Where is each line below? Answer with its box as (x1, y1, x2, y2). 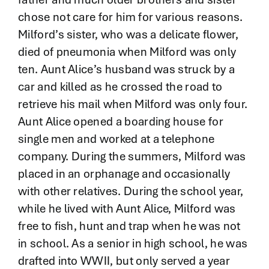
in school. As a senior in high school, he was (17, 235, 248, 252)
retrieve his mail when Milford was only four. (17, 96, 248, 112)
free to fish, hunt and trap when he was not (17, 218, 241, 234)
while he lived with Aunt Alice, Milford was (17, 201, 236, 217)
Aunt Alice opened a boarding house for (17, 113, 223, 130)
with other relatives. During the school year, (17, 183, 244, 199)
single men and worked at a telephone (17, 131, 215, 147)
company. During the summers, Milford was (17, 148, 246, 165)
